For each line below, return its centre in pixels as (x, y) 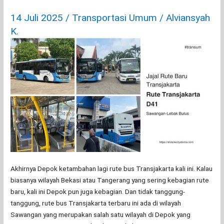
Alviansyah (188, 18)
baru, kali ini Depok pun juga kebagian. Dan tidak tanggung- (98, 192)
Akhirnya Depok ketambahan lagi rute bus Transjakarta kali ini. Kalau (112, 169)
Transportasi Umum (115, 18)
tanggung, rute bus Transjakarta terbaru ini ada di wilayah (96, 203)
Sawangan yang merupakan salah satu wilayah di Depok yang (101, 215)
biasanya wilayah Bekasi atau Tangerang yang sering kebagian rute (110, 180)
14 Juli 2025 (38, 18)
